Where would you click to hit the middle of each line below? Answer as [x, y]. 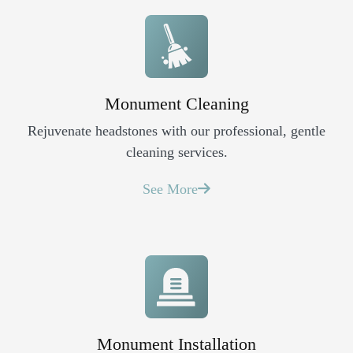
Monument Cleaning [176, 103]
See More [170, 189]
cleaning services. [176, 152]
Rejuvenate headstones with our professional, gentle [176, 130]
